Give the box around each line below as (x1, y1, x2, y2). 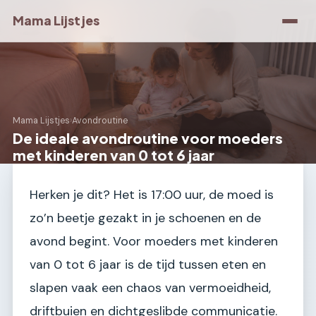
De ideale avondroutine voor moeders (13, 129, 283, 147)
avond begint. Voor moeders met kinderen (30, 233, 278, 250)
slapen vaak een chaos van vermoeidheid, (30, 279, 271, 296)
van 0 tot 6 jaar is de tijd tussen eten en (30, 256, 266, 273)
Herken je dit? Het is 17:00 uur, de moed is (30, 186, 274, 203)
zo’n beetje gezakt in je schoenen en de (30, 209, 261, 226)
